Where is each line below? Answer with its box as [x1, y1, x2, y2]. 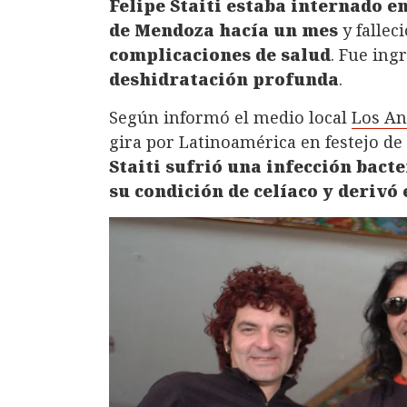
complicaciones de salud [109, 44, 331, 66]
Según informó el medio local [109, 106, 352, 129]
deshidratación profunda [109, 68, 339, 91]
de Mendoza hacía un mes [109, 19, 338, 42]
